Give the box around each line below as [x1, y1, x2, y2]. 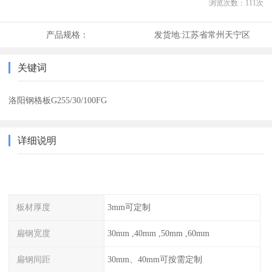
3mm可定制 [107, 202, 151, 212]
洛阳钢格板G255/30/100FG [8, 95, 107, 106]
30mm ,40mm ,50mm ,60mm [107, 228, 209, 238]
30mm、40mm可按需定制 [107, 254, 202, 264]
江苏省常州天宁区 [182, 30, 250, 40]
